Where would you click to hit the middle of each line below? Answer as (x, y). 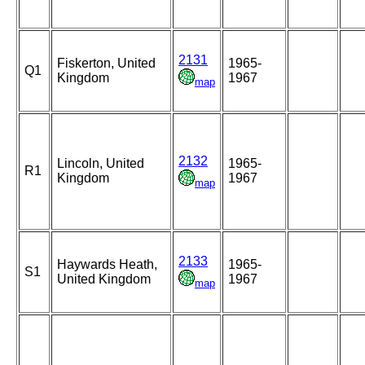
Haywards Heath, (107, 265)
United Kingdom (104, 279)
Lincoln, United (101, 164)
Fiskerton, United (106, 64)
